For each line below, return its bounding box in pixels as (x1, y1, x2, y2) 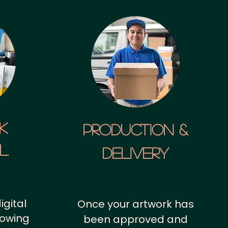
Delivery (102, 145, 168, 160)
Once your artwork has (77, 197, 194, 211)
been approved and (83, 212, 188, 226)
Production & (83, 122, 188, 137)
